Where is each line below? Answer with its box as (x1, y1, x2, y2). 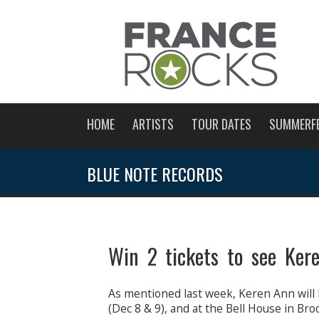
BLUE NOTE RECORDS (87, 161, 223, 187)
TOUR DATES (192, 115, 251, 133)
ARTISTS (132, 115, 174, 133)
